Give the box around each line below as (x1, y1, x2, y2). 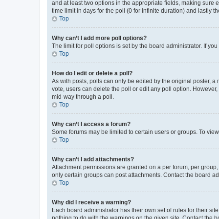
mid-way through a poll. (52, 93, 114, 100)
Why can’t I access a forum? (52, 120, 131, 128)
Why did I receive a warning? (52, 198, 131, 206)
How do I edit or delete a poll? (52, 69, 132, 77)
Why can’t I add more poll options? (52, 34, 147, 42)
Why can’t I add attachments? (52, 155, 134, 163)
